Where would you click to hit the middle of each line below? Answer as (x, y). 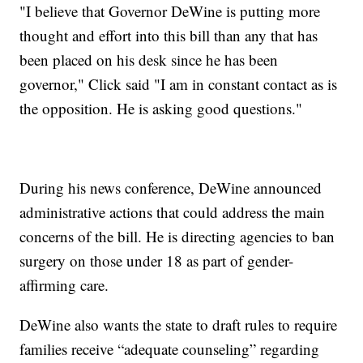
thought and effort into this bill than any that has (169, 35)
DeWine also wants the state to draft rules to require (179, 324)
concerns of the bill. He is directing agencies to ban (177, 236)
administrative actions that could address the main (173, 211)
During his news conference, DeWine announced (171, 187)
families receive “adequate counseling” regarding (170, 348)
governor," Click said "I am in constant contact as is (179, 83)
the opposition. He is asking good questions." (161, 108)
